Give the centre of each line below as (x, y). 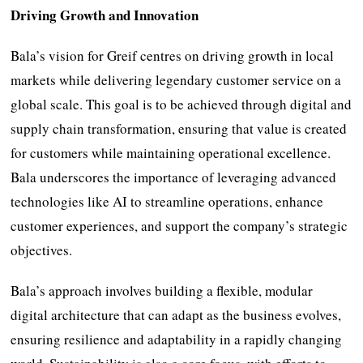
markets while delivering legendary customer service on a (176, 79)
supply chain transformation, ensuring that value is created (179, 128)
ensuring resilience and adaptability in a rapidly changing (177, 339)
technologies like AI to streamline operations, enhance (167, 201)
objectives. (42, 250)
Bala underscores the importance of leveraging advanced (174, 177)
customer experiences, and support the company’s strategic (179, 225)
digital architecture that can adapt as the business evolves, (176, 314)
